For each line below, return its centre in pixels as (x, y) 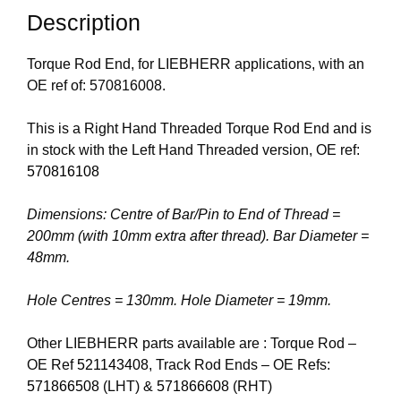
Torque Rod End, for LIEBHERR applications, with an (196, 64)
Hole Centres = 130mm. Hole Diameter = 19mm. (179, 301)
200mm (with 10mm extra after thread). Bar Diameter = (198, 236)
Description (84, 23)
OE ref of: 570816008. (96, 86)
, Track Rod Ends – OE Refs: (239, 365)
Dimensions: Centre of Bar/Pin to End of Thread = (183, 215)
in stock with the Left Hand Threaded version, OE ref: (193, 150)
